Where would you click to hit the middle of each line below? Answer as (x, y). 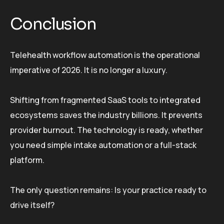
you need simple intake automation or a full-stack (103, 145)
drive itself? (32, 205)
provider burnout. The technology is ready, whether (106, 130)
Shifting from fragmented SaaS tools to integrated (105, 100)
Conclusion (53, 24)
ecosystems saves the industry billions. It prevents (106, 115)
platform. (27, 160)
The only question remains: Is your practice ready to (108, 190)
